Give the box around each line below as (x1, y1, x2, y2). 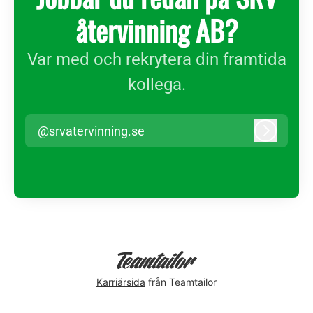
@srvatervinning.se (38, 123, 145, 138)
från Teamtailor (145, 275, 217, 288)
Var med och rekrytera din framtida (27, 50, 286, 69)
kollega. (127, 75, 186, 94)
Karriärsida (96, 275, 145, 288)
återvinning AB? (75, 9, 238, 51)
